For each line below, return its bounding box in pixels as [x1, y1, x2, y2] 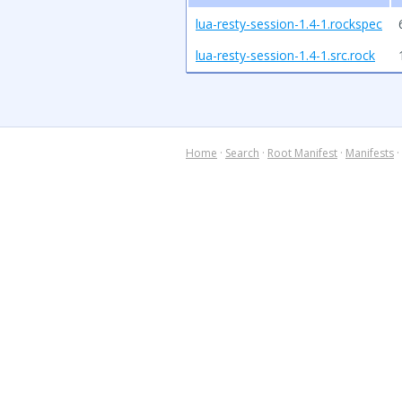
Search [225, 145, 259, 161]
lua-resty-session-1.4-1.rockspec [196, 15, 382, 32]
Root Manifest [267, 145, 337, 161]
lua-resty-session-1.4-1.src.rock [196, 47, 375, 64]
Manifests [345, 145, 394, 161]
